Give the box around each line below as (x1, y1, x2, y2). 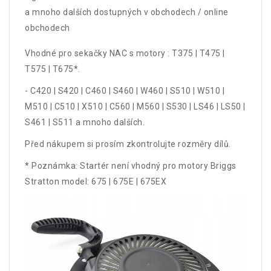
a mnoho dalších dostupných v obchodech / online (25, 7, 229, 17)
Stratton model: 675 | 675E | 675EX (25, 176, 166, 186)
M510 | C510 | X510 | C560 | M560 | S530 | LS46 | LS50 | (25, 101, 246, 111)
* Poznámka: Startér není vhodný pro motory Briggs (25, 160, 237, 171)
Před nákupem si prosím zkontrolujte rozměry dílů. (25, 139, 231, 149)
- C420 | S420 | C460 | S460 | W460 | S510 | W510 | (25, 85, 224, 96)
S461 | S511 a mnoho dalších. (25, 117, 145, 127)
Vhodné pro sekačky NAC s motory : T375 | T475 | (25, 48, 225, 58)
